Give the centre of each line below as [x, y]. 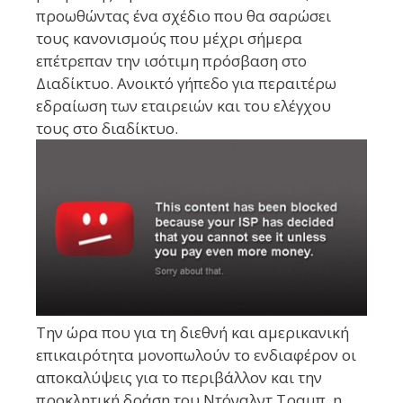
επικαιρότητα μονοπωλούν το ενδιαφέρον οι [196, 355]
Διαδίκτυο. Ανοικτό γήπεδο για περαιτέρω [186, 83]
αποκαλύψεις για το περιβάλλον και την [179, 378]
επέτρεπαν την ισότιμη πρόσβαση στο [171, 60]
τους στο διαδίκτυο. [107, 128]
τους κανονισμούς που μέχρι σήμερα [169, 38]
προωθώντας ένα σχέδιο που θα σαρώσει [184, 15]
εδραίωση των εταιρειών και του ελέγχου [184, 105]
